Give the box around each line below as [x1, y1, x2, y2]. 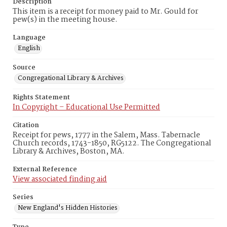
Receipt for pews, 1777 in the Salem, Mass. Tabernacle [13, 129, 200, 141]
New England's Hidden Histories [18, 203, 118, 213]
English [18, 43, 40, 54]
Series [13, 192, 33, 203]
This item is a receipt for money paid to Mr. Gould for [13, 6, 198, 18]
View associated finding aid [13, 173, 107, 185]
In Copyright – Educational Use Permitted [13, 101, 160, 113]
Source [13, 62, 35, 73]
